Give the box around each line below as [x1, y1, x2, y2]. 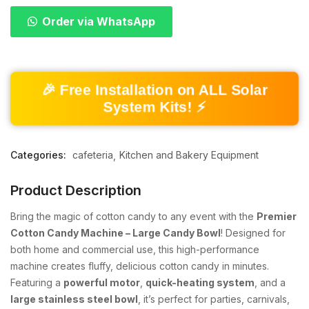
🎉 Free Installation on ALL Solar [39, 81, 270, 99]
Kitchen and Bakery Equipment [119, 149, 259, 161]
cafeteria [72, 149, 113, 161]
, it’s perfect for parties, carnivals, [138, 293, 290, 306]
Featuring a [10, 277, 63, 289]
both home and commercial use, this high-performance [10, 243, 259, 256]
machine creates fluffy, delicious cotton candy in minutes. [10, 260, 269, 272]
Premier [257, 210, 297, 223]
